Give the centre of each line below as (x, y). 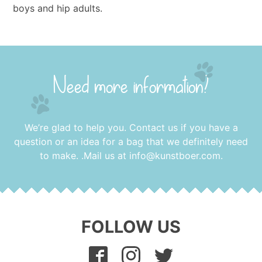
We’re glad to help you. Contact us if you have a (131, 127)
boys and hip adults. (58, 8)
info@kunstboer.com (175, 155)
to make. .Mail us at (84, 155)
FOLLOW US (131, 226)
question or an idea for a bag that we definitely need (131, 141)
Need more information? (131, 87)
